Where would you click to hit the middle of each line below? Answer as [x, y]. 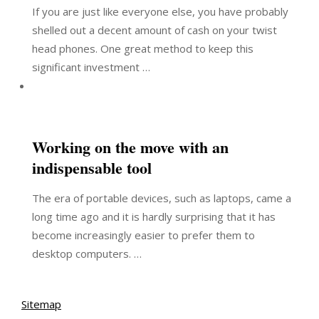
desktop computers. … [87, 253]
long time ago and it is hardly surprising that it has [154, 216]
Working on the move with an [130, 147]
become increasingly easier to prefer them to [143, 235]
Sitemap [41, 304]
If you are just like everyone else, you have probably [160, 11]
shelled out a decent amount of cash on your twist [155, 30]
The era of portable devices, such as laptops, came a [162, 198]
